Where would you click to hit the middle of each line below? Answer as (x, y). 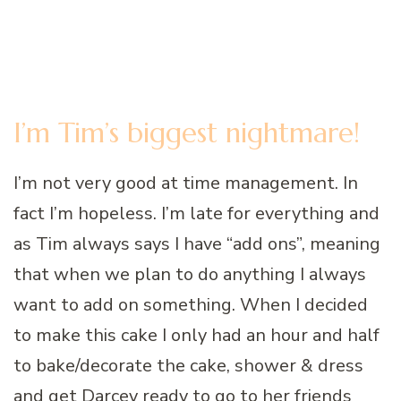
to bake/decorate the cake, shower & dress (188, 365)
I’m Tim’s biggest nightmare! (187, 132)
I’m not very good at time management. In (186, 183)
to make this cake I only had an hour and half (196, 335)
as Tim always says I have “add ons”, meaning (197, 243)
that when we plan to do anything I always (190, 274)
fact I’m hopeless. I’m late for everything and (196, 213)
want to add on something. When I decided (191, 304)
